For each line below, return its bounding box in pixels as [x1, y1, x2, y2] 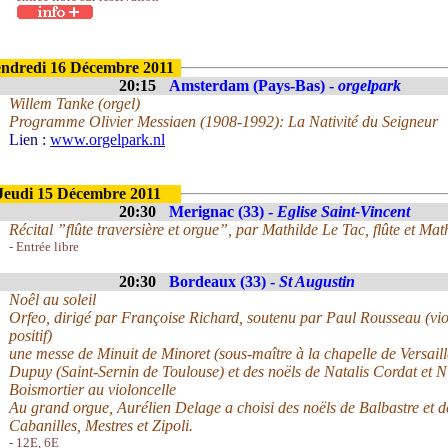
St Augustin [279, 273, 355, 290]
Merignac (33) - [169, 203, 277, 220]
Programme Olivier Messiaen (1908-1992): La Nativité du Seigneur [9, 113, 438, 130]
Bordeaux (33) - [169, 273, 279, 290]
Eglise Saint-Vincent [277, 203, 410, 220]
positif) [9, 327, 52, 344]
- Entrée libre [9, 239, 79, 254]
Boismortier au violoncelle [9, 381, 176, 398]
